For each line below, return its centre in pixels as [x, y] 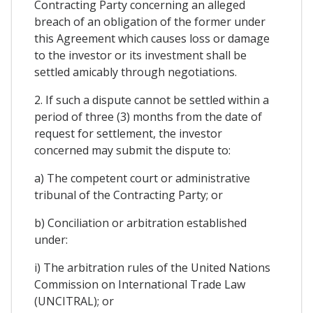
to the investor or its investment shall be [140, 56]
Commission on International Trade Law [140, 285]
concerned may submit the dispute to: [132, 151]
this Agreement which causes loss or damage [152, 39]
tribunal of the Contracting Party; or [129, 195]
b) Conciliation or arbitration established [140, 223]
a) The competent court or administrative [142, 179]
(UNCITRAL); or [74, 301]
